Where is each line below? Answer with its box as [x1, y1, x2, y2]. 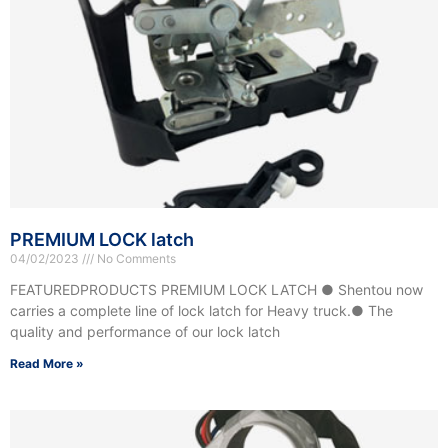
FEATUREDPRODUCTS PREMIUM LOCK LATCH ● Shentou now [10, 281, 423, 299]
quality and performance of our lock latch [10, 323, 280, 341]
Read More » [10, 356, 84, 372]
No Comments [94, 251, 176, 267]
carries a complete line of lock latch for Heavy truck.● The [10, 302, 393, 320]
